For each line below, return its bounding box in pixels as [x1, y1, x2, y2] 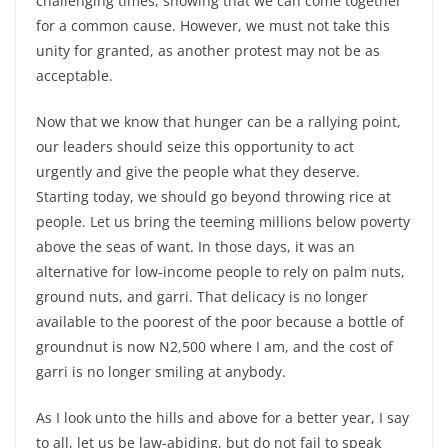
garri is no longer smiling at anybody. [36, 361, 286, 381]
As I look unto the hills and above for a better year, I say [36, 407, 409, 427]
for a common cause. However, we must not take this [36, 15, 390, 35]
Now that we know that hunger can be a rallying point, [36, 111, 401, 131]
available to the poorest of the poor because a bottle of [36, 311, 404, 331]
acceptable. [36, 65, 113, 85]
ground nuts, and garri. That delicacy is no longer [36, 286, 368, 306]
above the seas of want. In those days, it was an [36, 236, 355, 256]
